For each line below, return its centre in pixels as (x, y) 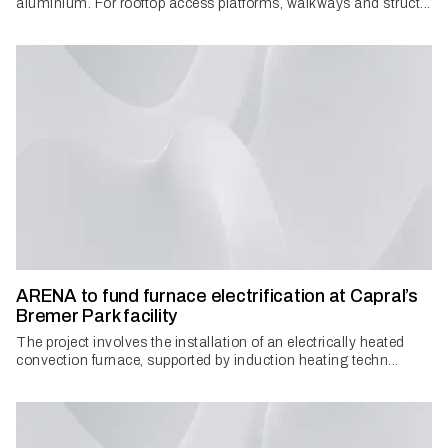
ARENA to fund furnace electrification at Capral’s (217, 296)
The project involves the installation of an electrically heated (210, 343)
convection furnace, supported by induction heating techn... (207, 361)
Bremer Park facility (96, 316)
